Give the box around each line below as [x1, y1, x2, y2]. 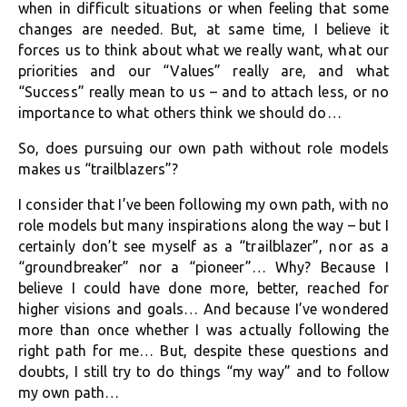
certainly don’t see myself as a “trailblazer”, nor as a [18, 238, 389, 254]
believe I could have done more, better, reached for [18, 280, 389, 296]
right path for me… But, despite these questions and [18, 342, 389, 359]
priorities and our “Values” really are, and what [18, 63, 389, 79]
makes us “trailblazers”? [18, 161, 178, 177]
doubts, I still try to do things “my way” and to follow [18, 363, 389, 380]
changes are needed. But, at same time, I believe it [18, 21, 389, 37]
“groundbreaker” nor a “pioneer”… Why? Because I [18, 259, 389, 275]
